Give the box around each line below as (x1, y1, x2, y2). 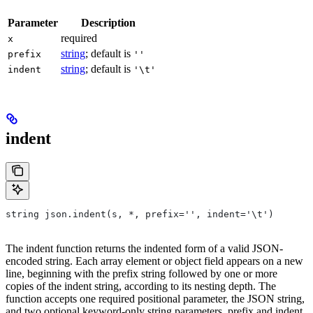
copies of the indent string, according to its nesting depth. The (6, 279, 276, 292)
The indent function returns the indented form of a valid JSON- (6, 242, 283, 254)
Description (81, 16, 136, 29)
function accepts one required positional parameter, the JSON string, (6, 292, 305, 305)
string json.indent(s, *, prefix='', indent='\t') (6, 208, 274, 219)
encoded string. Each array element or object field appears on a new (6, 254, 303, 267)
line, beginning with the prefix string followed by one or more (6, 267, 277, 279)
